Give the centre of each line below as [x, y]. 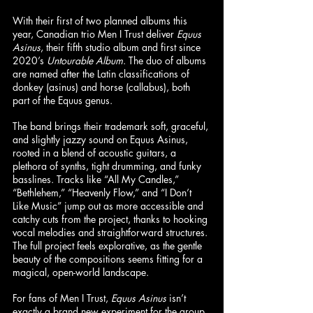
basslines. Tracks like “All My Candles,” [97, 179]
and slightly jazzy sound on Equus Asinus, [102, 139]
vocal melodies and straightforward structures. [111, 232]
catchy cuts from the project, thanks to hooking [111, 219]
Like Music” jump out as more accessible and [109, 205]
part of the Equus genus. [63, 100]
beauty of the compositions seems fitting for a [109, 259]
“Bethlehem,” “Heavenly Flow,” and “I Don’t [103, 192]
